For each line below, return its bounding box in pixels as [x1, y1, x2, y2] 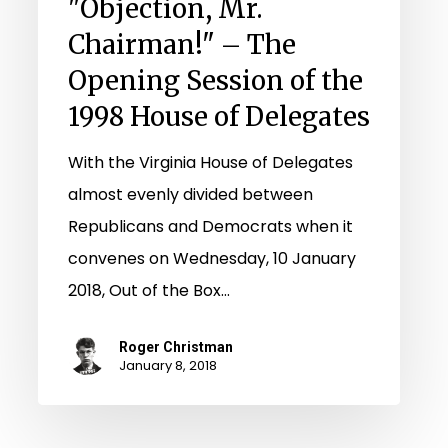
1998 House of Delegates [68, 99, 370, 133]
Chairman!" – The [68, 27, 296, 61]
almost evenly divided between [68, 182, 313, 206]
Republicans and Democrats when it [68, 214, 353, 238]
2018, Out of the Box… [68, 278, 230, 302]
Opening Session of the [68, 63, 363, 97]
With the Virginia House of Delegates [68, 150, 353, 174]
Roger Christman [119, 338, 233, 355]
